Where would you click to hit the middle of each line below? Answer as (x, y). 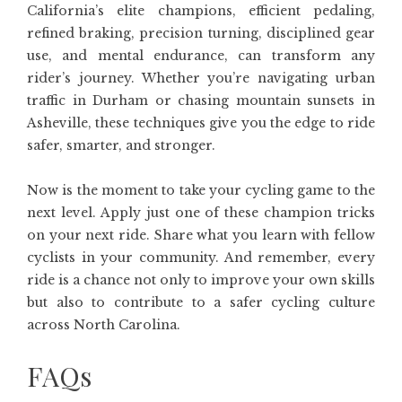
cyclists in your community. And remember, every (201, 258)
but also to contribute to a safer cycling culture (201, 302)
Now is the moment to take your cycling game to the (201, 190)
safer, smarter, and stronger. (121, 145)
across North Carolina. (104, 325)
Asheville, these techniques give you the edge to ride (201, 123)
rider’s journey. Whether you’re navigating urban (201, 78)
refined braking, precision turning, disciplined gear (201, 33)
